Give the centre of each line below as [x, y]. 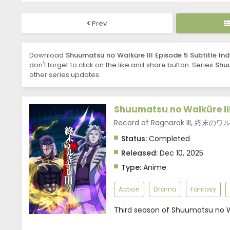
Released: [139, 153]
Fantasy [203, 189]
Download [47, 55]
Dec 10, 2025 [180, 153]
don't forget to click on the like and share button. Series [122, 65]
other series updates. [65, 75]
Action [129, 189]
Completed [168, 139]
